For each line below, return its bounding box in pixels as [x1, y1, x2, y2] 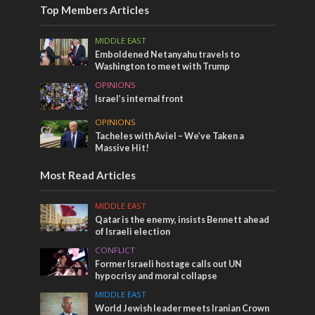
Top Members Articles [39, 3, 149, 16]
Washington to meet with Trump [95, 60, 231, 72]
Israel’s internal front [95, 93, 184, 104]
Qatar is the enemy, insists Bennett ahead [95, 214, 270, 226]
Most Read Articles [39, 169, 136, 182]
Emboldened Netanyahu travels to [95, 49, 240, 60]
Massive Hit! [95, 143, 150, 154]
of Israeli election [95, 226, 171, 238]
